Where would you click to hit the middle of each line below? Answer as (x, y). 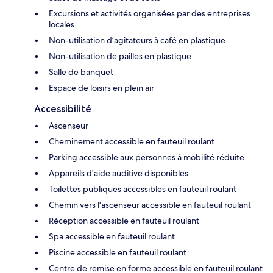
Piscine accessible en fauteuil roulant (118, 253)
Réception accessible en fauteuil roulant (124, 221)
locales (62, 25)
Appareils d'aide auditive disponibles (119, 173)
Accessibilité (63, 109)
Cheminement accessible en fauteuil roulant (132, 142)
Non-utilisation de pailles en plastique (120, 56)
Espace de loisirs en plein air (101, 88)
